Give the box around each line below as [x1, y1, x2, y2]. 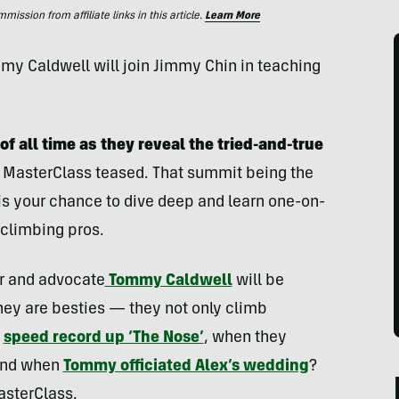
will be [232, 273, 284, 289]
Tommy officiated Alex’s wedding [62, 359, 309, 375]
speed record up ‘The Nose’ [3, 330, 204, 346]
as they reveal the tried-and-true [78, 138, 323, 154]
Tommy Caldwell [104, 273, 232, 289]
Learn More [205, 11, 260, 21]
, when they [203, 330, 287, 346]
